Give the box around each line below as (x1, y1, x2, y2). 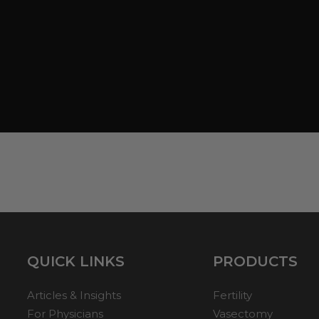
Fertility (213, 288, 253, 302)
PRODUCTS (213, 252, 298, 270)
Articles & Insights (27, 288, 122, 302)
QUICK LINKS (27, 252, 125, 270)
